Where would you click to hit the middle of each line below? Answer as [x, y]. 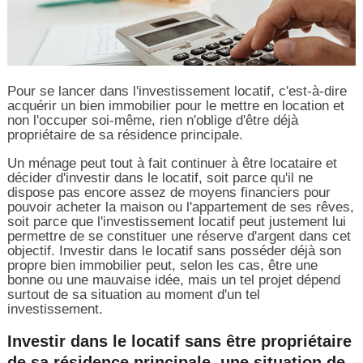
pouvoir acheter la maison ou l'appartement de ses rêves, [180, 207]
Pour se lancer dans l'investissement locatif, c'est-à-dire [177, 91]
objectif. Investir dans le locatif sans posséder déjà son [174, 250]
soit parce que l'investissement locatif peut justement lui [176, 221]
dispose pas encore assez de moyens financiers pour [169, 192]
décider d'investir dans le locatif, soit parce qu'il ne [160, 177]
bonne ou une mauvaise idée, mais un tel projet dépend [173, 280]
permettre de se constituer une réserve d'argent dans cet [179, 236]
